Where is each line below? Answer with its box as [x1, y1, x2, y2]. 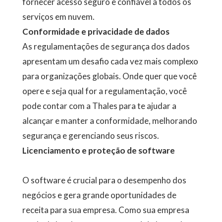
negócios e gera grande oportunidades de [22, 190, 176, 200]
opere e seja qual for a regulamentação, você [22, 86, 187, 96]
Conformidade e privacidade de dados [22, 26, 169, 37]
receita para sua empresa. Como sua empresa [22, 205, 189, 215]
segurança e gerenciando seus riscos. [22, 130, 159, 141]
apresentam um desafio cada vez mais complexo [22, 56, 198, 66]
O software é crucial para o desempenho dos [22, 175, 186, 185]
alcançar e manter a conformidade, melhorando [22, 115, 197, 126]
